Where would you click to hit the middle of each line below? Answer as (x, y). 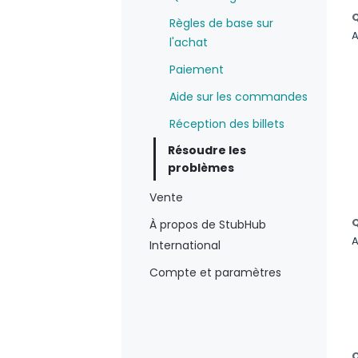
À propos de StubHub (208, 225)
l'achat (189, 43)
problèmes (201, 168)
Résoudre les (207, 151)
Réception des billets (227, 124)
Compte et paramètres (215, 273)
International (185, 246)
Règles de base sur (221, 24)
